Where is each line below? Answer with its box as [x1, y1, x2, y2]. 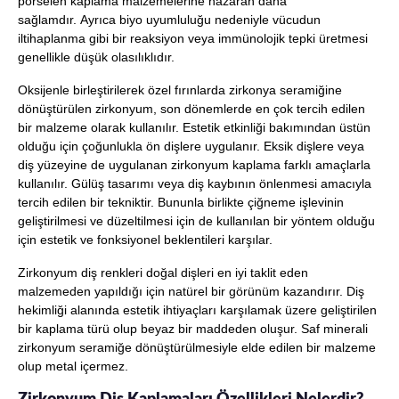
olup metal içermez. [18, 358, 128, 373]
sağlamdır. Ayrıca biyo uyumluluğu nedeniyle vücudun [18, 12, 321, 27]
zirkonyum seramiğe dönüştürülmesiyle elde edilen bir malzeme [18, 339, 376, 354]
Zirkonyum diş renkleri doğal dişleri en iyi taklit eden [18, 265, 308, 280]
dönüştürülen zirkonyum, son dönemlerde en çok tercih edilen [18, 101, 365, 116]
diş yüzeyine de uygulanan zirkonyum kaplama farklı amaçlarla [18, 157, 370, 172]
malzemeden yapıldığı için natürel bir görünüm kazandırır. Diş [18, 283, 364, 298]
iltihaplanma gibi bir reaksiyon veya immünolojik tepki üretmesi [18, 30, 368, 45]
